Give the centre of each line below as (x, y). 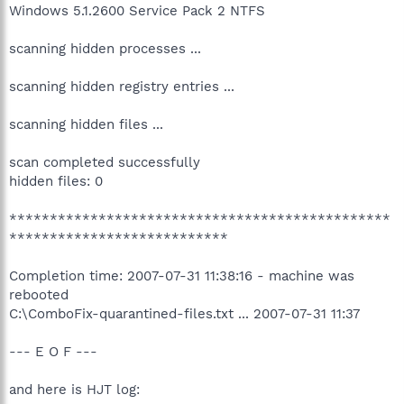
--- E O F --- (53, 351)
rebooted (39, 294)
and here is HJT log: (74, 389)
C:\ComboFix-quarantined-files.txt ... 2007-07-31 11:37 (184, 313)
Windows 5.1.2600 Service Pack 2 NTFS (137, 10)
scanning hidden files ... (86, 124)
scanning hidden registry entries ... (122, 86)
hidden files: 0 (56, 181)
